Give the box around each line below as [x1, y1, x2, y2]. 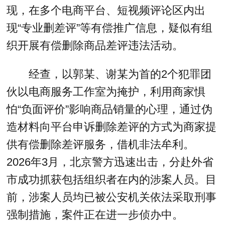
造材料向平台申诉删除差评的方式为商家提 [7, 120, 217, 133]
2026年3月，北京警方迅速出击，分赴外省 [7, 155, 214, 168]
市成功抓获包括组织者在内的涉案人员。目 [7, 173, 217, 186]
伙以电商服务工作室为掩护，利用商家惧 [7, 85, 206, 98]
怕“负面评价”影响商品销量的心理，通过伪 [7, 102, 213, 116]
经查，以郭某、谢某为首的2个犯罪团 [7, 67, 212, 80]
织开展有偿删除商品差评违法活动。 [7, 39, 184, 52]
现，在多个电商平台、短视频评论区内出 [7, 4, 206, 17]
